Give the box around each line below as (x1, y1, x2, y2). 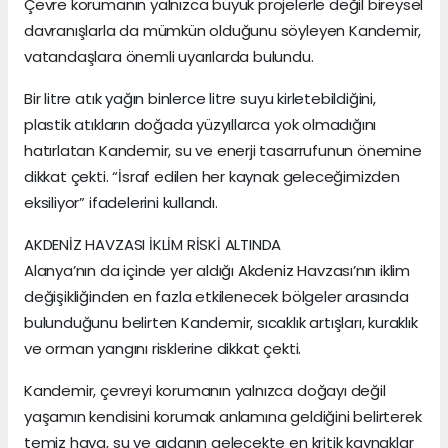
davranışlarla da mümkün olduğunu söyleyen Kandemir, (24, 19, 422, 41)
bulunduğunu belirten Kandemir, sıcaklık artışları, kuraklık (24, 311, 418, 333)
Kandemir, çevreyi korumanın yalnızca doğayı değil (24, 379, 386, 401)
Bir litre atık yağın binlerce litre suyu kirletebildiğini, (24, 87, 376, 109)
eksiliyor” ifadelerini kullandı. (24, 191, 218, 213)
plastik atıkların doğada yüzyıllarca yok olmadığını (24, 113, 377, 135)
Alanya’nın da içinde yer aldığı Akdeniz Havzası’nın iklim (24, 259, 411, 281)
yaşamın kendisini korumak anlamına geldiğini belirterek (24, 405, 422, 427)
